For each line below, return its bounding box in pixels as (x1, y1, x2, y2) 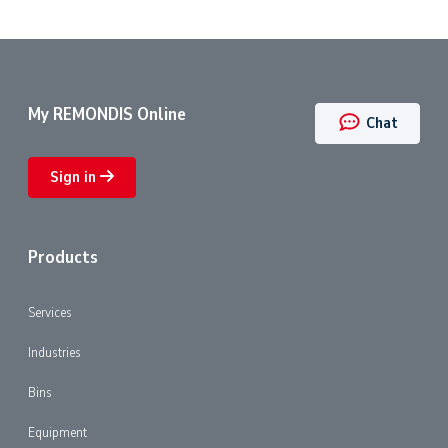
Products (28, 243, 98, 269)
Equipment (28, 421, 87, 442)
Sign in (50, 166, 101, 189)
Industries (28, 341, 81, 362)
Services (28, 301, 72, 322)
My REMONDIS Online (28, 100, 186, 126)
